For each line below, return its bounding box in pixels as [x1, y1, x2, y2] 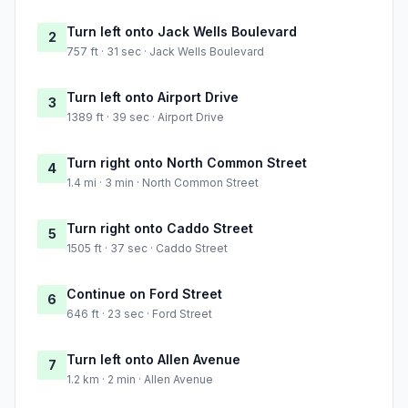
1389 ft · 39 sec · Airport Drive [66, 110, 224, 125]
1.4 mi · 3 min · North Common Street [66, 176, 259, 190]
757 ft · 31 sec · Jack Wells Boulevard [66, 45, 264, 59]
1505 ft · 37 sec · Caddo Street [66, 241, 228, 256]
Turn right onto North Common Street [66, 155, 307, 171]
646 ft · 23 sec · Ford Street [66, 307, 212, 321]
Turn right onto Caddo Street [66, 220, 253, 237]
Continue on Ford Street [66, 286, 222, 302]
